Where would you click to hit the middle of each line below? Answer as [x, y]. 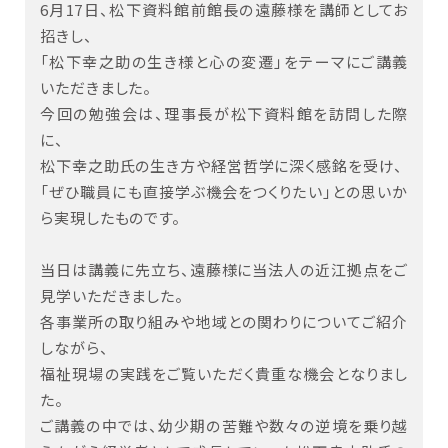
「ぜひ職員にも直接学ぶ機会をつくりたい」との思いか [224, 192]
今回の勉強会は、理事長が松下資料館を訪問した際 [224, 114]
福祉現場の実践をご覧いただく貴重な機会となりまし [224, 374]
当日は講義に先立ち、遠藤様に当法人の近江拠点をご [224, 270]
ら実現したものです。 [110, 218]
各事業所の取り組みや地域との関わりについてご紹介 [224, 322]
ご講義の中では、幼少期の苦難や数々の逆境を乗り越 [224, 426]
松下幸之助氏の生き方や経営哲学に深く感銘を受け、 [221, 166]
